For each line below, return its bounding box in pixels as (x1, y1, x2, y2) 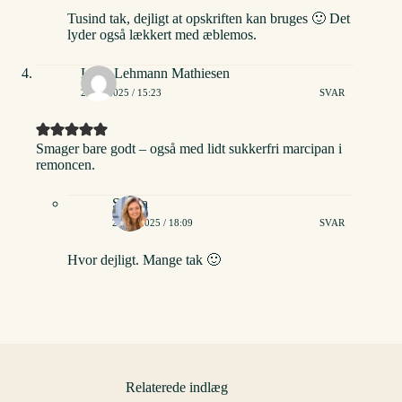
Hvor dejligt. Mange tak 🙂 (67, 251, 221, 267)
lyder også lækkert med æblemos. (67, 26, 257, 42)
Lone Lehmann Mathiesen (81, 65, 230, 81)
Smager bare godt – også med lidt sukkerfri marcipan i (36, 140, 342, 156)
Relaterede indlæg (126, 379, 229, 395)
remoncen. (36, 156, 95, 172)
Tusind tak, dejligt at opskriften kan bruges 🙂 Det (67, 10, 350, 26)
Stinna (112, 195, 148, 211)
